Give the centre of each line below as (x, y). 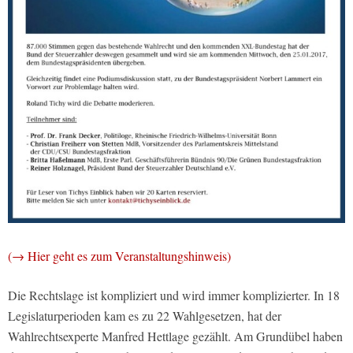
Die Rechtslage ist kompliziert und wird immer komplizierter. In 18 (174, 295)
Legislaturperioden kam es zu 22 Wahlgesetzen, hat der (145, 315)
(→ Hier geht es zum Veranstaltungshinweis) (119, 255)
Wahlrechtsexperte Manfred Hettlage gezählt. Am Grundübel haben (175, 336)
